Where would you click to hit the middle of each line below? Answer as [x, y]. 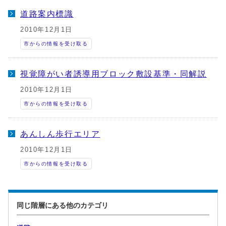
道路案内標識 [47, 14]
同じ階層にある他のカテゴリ [63, 205]
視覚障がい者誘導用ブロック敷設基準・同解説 [114, 74]
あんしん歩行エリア [60, 134]
